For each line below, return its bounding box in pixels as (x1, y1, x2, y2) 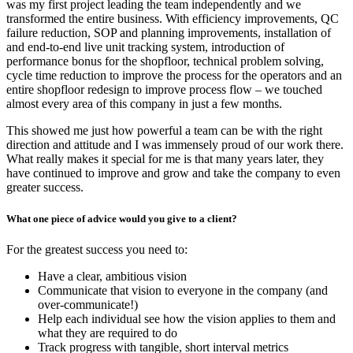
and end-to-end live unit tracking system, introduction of (6, 40, 284, 54)
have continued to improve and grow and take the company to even (6, 166, 340, 180)
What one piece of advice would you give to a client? (6, 212, 237, 225)
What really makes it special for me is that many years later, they (6, 152, 324, 166)
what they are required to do (38, 325, 177, 340)
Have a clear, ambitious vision (38, 269, 187, 283)
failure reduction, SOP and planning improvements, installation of (6, 26, 331, 40)
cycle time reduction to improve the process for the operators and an (6, 69, 342, 83)
